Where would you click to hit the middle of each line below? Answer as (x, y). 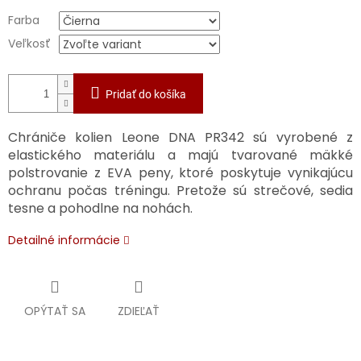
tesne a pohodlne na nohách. (100, 209)
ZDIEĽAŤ (139, 311)
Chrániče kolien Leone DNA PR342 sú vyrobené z (180, 138)
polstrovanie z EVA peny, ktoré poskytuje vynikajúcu (180, 173)
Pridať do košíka (146, 95)
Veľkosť (29, 44)
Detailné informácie (64, 241)
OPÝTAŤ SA (55, 311)
